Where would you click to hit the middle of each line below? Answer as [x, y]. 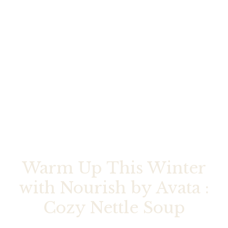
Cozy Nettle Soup [114, 207]
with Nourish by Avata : [114, 188]
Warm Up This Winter [114, 168]
